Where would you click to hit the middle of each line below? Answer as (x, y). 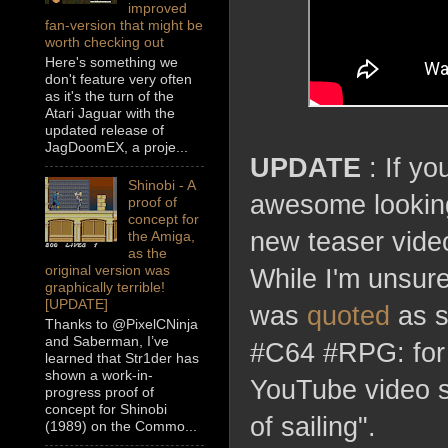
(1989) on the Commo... (121, 426)
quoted (348, 316)
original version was (107, 270)
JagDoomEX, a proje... (116, 147)
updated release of (104, 130)
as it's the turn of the (109, 96)
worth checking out (104, 42)
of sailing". (313, 427)
